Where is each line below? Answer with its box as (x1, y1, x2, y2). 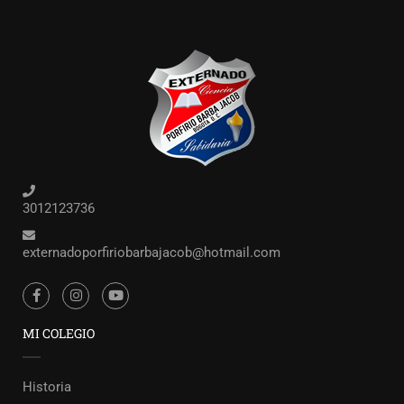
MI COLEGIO (23, 325, 95, 342)
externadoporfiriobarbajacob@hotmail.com (23, 243, 280, 261)
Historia (23, 379, 71, 395)
